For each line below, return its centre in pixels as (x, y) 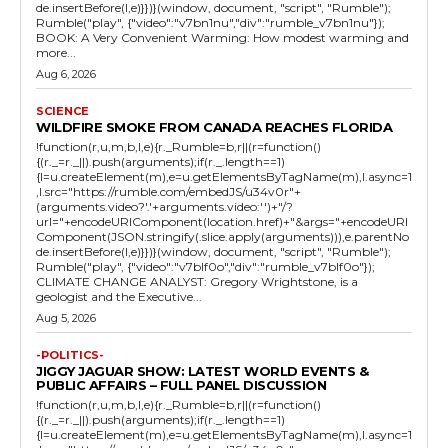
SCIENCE (62, 110)
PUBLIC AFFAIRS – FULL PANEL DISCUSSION (181, 384)
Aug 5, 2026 (66, 317)
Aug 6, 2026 (66, 73)
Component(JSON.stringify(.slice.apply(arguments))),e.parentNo (222, 236)
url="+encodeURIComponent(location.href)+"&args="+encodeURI (222, 221)
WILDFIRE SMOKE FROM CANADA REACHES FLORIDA (214, 126)
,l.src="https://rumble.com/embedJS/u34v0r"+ (168, 191)
